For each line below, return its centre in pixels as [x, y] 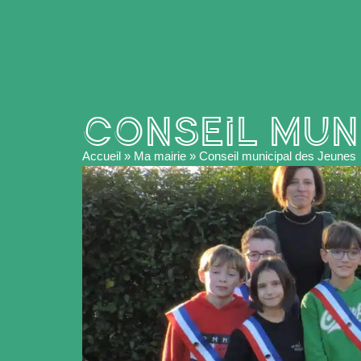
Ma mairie [160, 156]
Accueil [102, 156]
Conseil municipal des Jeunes [278, 156]
